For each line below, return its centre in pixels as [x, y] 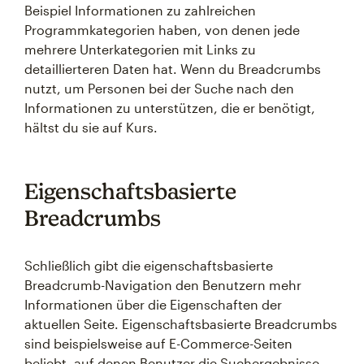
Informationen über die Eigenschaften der [153, 304]
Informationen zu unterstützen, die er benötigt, [170, 108]
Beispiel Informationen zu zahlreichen [140, 10]
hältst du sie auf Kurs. [91, 127]
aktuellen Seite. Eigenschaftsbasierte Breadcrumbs [181, 324]
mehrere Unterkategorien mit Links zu [140, 49]
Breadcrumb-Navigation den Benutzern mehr [163, 285]
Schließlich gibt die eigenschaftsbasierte [149, 265]
